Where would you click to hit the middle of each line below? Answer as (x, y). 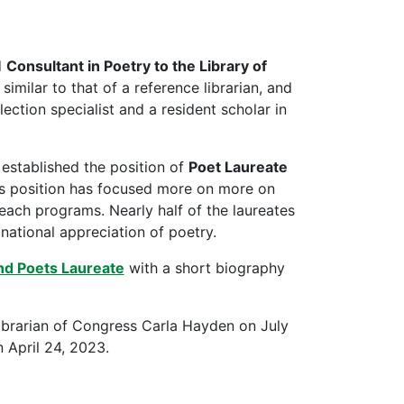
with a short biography (204, 267)
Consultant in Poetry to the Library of (136, 65)
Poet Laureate (238, 166)
